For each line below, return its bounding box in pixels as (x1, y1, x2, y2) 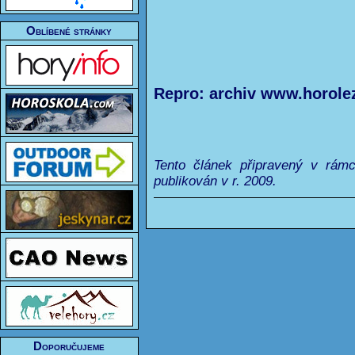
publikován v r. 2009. (154, 174, 277, 189)
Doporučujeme (33, 340, 105, 353)
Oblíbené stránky (26, 25, 113, 37)
